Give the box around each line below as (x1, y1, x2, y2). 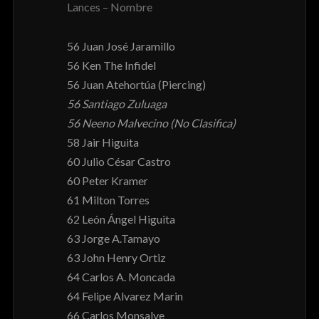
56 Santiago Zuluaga (66, 97, 167, 111)
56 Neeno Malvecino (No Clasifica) (66, 116, 236, 130)
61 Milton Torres (66, 193, 150, 207)
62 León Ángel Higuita (66, 212, 175, 226)
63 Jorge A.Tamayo (66, 231, 160, 246)
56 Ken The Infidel (66, 58, 156, 73)
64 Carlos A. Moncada (66, 270, 175, 284)
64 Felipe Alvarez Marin (66, 289, 183, 303)
